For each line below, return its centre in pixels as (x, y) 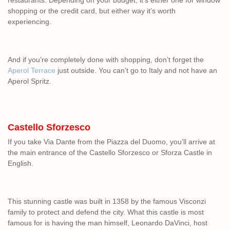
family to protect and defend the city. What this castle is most (106, 212)
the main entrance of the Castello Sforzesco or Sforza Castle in (110, 153)
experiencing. (31, 22)
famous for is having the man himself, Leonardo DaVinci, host (108, 223)
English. (21, 164)
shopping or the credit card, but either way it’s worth (92, 11)
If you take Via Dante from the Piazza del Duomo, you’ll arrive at (111, 142)
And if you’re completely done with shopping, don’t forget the (106, 60)
